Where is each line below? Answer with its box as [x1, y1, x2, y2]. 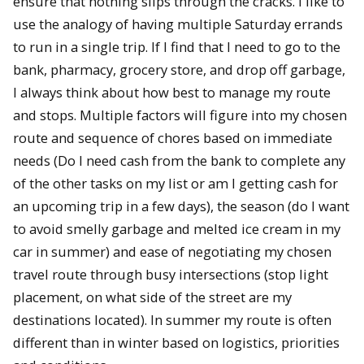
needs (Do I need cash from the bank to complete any [13, 150, 345, 170]
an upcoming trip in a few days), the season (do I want [13, 196, 349, 215]
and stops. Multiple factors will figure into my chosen [13, 105, 347, 124]
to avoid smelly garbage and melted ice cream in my [13, 219, 340, 238]
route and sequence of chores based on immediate [13, 128, 332, 147]
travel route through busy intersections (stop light [13, 264, 328, 284]
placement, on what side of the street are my [13, 287, 292, 306]
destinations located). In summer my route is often [13, 310, 331, 329]
